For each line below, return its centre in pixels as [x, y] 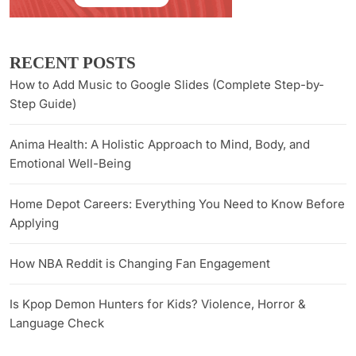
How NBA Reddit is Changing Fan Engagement [140, 263]
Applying [34, 222]
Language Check [57, 323]
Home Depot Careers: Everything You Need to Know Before [177, 203]
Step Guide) [43, 103]
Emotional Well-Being [70, 163]
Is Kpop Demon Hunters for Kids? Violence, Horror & [158, 304]
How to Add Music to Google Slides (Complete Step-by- [167, 84]
